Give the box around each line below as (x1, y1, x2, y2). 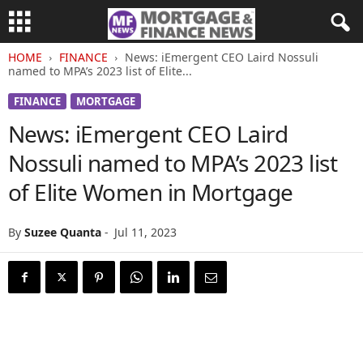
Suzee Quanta (24, 224, 101, 240)
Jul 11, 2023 (114, 224, 177, 240)
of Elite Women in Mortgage (8, 177, 293, 207)
